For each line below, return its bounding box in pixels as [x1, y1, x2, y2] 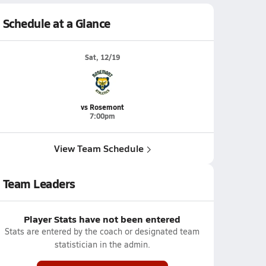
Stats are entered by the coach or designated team [5, 226, 199, 237]
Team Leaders [2, 175, 75, 192]
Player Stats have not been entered [24, 212, 180, 226]
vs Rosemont [80, 102, 124, 112]
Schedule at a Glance [2, 15, 110, 31]
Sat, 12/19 [84, 52, 120, 62]
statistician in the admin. [54, 239, 150, 250]
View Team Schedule [53, 141, 144, 155]
